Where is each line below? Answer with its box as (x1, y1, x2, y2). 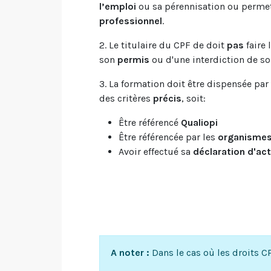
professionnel (99, 15, 162, 27)
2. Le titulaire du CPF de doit (99, 39, 227, 51)
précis (153, 93, 181, 104)
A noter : (111, 247, 149, 258)
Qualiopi (181, 117, 218, 128)
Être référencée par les (119, 131, 218, 143)
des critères (99, 93, 153, 104)
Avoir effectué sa (119, 146, 193, 157)
